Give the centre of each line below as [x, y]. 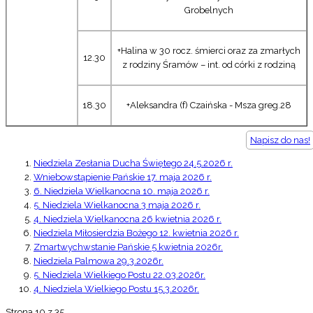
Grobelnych [209, 10]
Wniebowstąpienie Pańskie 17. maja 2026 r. [123, 177]
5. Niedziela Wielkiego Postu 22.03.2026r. [119, 275]
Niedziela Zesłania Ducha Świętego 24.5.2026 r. [133, 163]
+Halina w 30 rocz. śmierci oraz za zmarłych [209, 50]
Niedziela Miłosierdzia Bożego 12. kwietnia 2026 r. [136, 233]
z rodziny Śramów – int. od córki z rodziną [209, 64]
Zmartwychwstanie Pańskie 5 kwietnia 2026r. [128, 247]
